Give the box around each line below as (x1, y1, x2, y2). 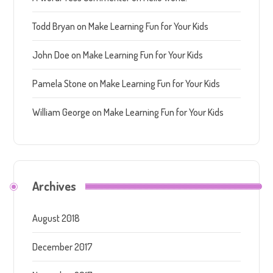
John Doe (32, 49, 70, 62)
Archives (32, 178, 77, 194)
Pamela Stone (32, 77, 87, 90)
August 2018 (32, 212, 80, 225)
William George (32, 106, 91, 119)
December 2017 (32, 241, 93, 253)
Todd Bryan (32, 20, 76, 33)
